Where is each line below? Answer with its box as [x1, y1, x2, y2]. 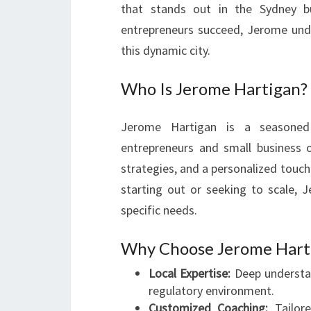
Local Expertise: [149, 265, 231, 281]
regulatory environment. [149, 283, 274, 299]
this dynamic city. [121, 42, 210, 58]
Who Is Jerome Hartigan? [121, 78, 308, 99]
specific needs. [121, 202, 197, 218]
